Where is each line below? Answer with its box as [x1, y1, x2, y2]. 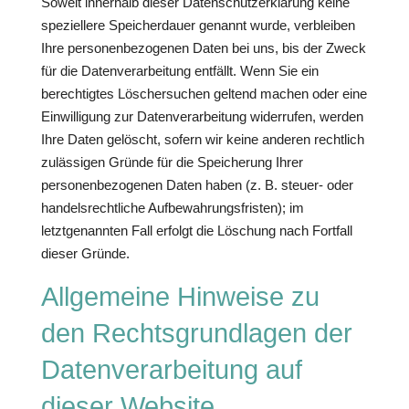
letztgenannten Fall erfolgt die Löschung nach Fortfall [40, 223, 352, 238]
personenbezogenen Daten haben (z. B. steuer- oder [40, 177, 353, 193]
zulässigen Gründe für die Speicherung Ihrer [40, 154, 303, 170]
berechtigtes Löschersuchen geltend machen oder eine [40, 86, 367, 101]
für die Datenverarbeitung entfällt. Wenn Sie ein [40, 63, 319, 79]
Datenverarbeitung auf [40, 355, 302, 384]
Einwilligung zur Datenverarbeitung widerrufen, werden [40, 109, 363, 124]
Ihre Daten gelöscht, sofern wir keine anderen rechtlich [40, 131, 364, 147]
